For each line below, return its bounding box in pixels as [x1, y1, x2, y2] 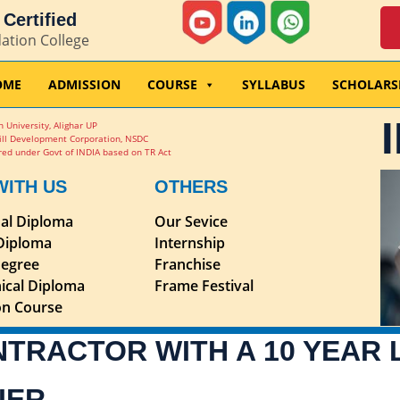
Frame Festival [154, 276, 254, 296]
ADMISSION [48, 75, 121, 93]
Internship [154, 233, 225, 254]
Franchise [154, 254, 221, 275]
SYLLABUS [242, 75, 305, 93]
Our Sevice [154, 212, 228, 232]
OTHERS [154, 177, 228, 197]
